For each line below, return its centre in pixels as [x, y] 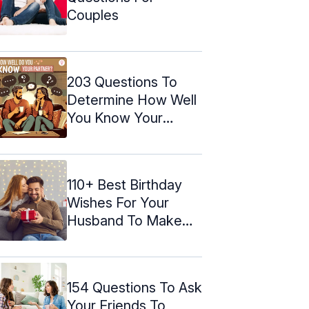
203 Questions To [122, 82]
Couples [93, 15]
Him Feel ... [101, 238]
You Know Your [115, 118]
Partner [90, 136]
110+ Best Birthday [124, 185]
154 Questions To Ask [134, 287]
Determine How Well [132, 100]
